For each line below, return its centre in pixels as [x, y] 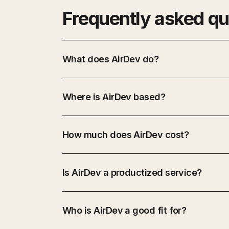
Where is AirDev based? [114, 97]
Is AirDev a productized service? [132, 172]
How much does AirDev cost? [125, 134]
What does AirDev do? [111, 59]
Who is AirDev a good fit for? [124, 210]
